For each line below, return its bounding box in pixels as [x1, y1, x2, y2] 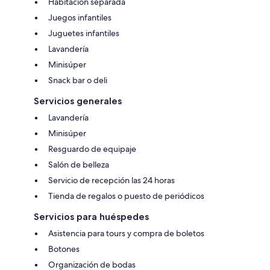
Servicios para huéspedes [34, 211, 149, 223]
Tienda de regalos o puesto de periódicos [48, 190, 204, 202]
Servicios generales [34, 95, 122, 107]
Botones [48, 243, 80, 255]
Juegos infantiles [48, 12, 111, 24]
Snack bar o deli [48, 75, 107, 86]
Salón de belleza [48, 159, 109, 171]
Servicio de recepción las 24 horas [48, 175, 175, 186]
